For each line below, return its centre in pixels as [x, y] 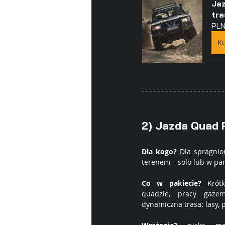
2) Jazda [166, 126]
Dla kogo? [159, 151]
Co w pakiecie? [172, 183]
